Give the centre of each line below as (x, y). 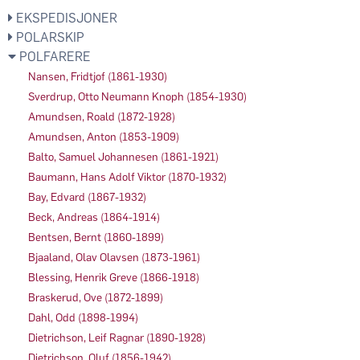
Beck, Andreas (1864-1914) (94, 217)
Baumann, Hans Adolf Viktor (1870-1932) (127, 177)
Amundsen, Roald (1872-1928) (102, 117)
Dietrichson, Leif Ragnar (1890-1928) (117, 337)
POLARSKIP (49, 37)
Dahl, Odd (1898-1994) (83, 317)
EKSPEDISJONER (65, 18)
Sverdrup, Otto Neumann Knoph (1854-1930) (137, 96)
